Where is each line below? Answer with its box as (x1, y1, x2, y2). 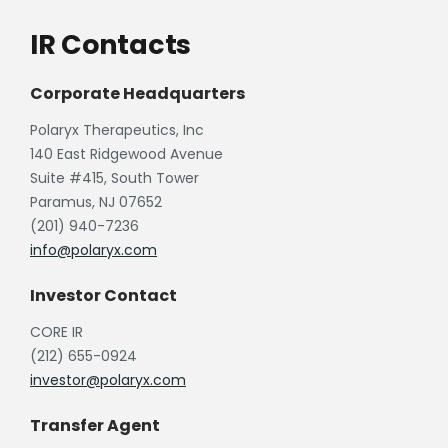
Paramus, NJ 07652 (30, 191, 162, 212)
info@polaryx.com (30, 239, 157, 260)
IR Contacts (30, 25, 192, 63)
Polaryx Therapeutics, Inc (30, 119, 204, 140)
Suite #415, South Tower (30, 167, 199, 188)
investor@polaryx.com (30, 369, 186, 390)
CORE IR (30, 321, 83, 342)
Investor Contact (30, 283, 177, 307)
